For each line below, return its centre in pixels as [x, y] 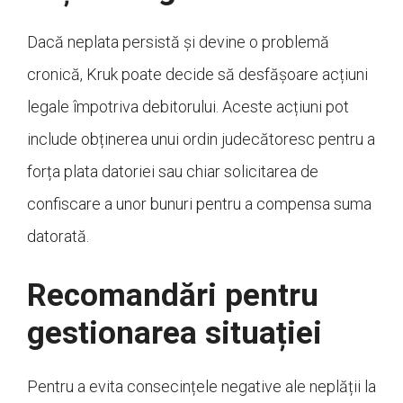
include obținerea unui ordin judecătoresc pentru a [201, 139]
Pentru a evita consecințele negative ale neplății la [201, 387]
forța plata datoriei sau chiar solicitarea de [173, 172]
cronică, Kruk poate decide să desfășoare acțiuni [197, 75]
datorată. [58, 237]
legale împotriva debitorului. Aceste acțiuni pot [188, 107]
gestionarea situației [175, 334]
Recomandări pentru [173, 296]
